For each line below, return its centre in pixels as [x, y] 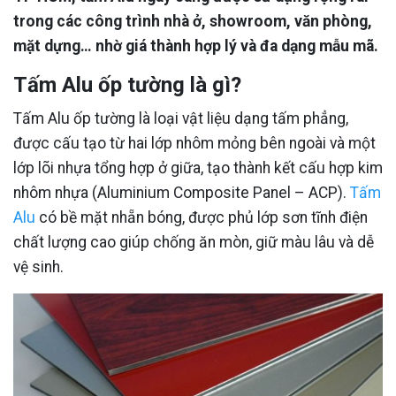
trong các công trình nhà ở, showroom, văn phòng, [193, 21]
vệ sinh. [38, 267]
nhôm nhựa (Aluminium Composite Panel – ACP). [182, 193]
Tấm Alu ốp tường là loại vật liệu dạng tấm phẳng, [181, 118]
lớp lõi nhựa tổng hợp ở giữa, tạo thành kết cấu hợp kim [198, 168]
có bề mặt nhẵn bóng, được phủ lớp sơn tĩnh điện [202, 217]
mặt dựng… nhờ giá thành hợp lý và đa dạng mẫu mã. [196, 46]
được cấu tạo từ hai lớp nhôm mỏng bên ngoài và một [194, 143]
